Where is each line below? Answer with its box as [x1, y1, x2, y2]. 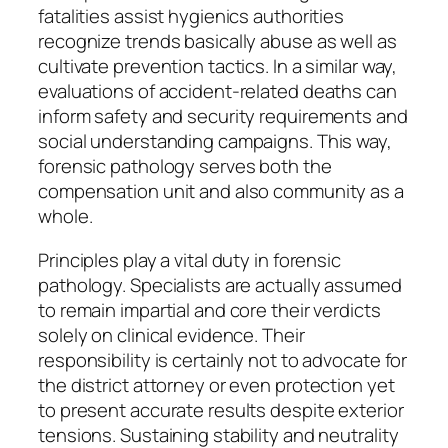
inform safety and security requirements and [38, 103, 408, 130]
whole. [38, 203, 93, 230]
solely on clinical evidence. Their [38, 321, 305, 348]
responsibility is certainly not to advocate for [38, 346, 408, 373]
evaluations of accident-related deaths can [38, 78, 397, 105]
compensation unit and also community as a [38, 178, 404, 205]
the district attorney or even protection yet [38, 371, 395, 398]
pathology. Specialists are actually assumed [38, 271, 402, 298]
